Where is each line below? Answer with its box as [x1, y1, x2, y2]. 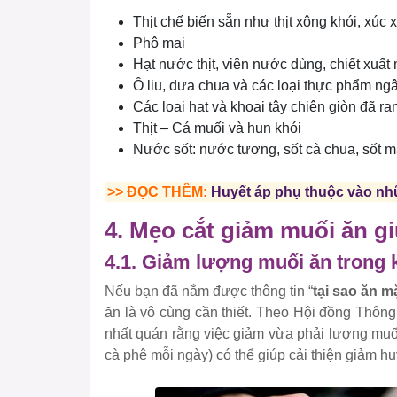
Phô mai [133, 35, 185, 51]
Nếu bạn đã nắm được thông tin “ [105, 284, 313, 300]
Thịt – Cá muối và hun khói [133, 121, 301, 136]
